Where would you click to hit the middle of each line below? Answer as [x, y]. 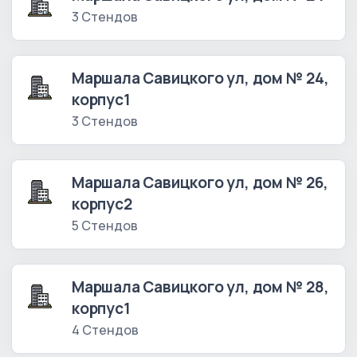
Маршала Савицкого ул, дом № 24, [200, 78]
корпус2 [102, 204]
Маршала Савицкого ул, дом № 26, [200, 183]
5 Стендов [105, 226]
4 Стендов [105, 330]
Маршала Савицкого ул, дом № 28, [200, 287]
